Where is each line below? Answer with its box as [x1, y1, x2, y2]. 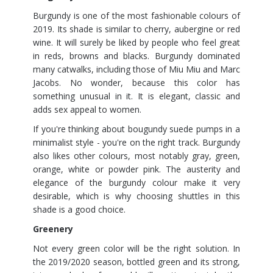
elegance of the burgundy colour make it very [33, 177, 240, 188]
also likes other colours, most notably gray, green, [33, 150, 240, 161]
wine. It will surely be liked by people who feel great [33, 37, 240, 48]
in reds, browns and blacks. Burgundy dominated [33, 50, 240, 62]
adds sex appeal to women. [33, 104, 141, 115]
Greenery [33, 223, 73, 235]
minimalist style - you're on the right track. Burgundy [33, 136, 240, 148]
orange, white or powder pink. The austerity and [33, 163, 240, 175]
